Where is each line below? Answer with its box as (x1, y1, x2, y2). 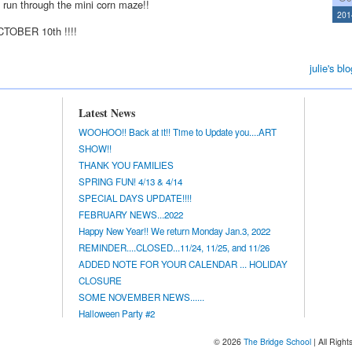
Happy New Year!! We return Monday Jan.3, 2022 (79, 224, 270, 237)
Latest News (79, 104, 135, 122)
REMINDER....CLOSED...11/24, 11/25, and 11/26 (79, 240, 269, 254)
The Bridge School (244, 335, 311, 347)
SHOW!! (79, 141, 112, 155)
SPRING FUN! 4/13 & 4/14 (79, 174, 182, 188)
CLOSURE (79, 273, 122, 287)
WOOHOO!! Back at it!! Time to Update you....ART (79, 125, 277, 138)
